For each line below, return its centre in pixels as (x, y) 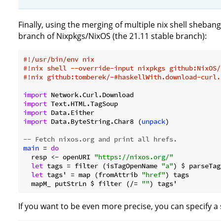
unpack (153, 122)
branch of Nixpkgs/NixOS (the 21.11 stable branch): (112, 36)
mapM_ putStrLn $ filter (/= (82, 184)
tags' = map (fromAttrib (92, 175)
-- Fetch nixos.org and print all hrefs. (100, 139)
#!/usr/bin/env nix (59, 59)
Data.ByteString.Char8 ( (94, 122)
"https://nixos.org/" (134, 157)
